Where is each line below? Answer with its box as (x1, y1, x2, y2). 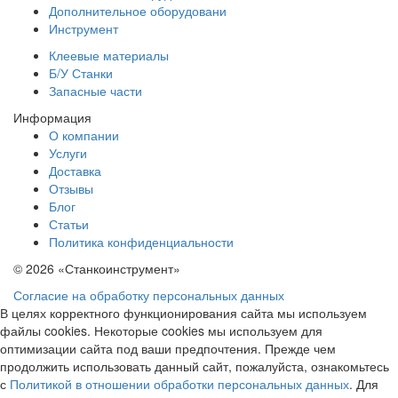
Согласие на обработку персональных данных (13, 285, 284, 304)
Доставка (49, 161, 101, 179)
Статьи (49, 214, 89, 233)
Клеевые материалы (49, 45, 169, 64)
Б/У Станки (49, 63, 113, 82)
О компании (49, 125, 119, 144)
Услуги (49, 143, 87, 162)
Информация (13, 107, 92, 126)
